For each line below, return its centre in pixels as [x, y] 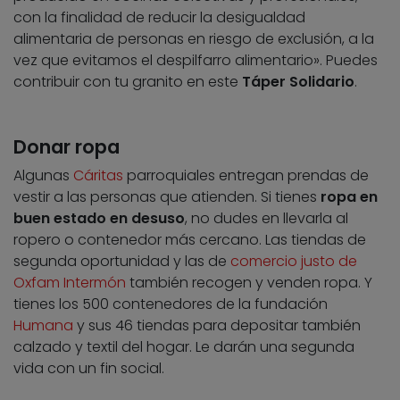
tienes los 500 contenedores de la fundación [171, 304]
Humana [43, 325]
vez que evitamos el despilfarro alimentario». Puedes [196, 60]
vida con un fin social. [89, 368]
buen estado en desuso [99, 218]
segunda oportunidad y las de [122, 261]
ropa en [349, 196]
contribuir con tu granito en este [128, 81]
